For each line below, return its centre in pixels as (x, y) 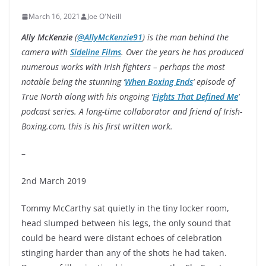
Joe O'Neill (104, 16)
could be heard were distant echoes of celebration (122, 238)
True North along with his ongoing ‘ (87, 96)
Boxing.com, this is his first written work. (97, 126)
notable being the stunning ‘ (73, 82)
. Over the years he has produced (182, 52)
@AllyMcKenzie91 (110, 37)
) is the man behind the (186, 37)
